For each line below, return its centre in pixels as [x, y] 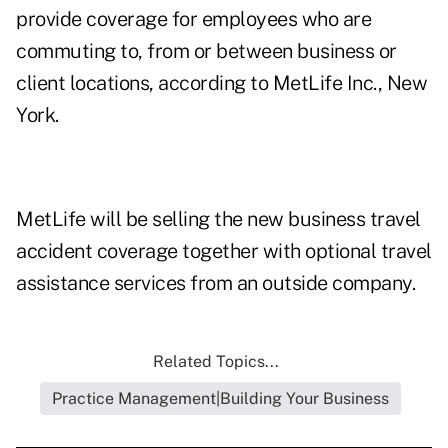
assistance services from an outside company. [215, 283]
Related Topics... [216, 362]
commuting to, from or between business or [206, 51]
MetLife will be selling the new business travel [218, 219]
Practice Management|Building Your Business [220, 399]
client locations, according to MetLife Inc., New [221, 83]
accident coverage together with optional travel [224, 251]
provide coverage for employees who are [193, 19]
